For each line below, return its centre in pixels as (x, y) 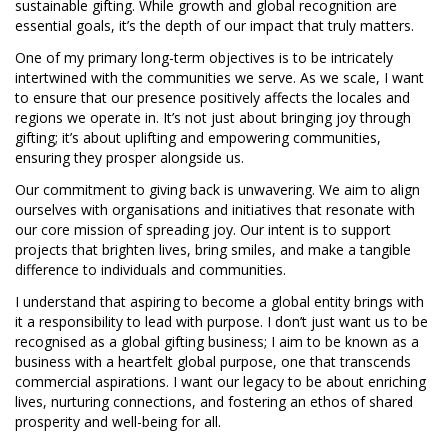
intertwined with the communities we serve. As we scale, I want (219, 78)
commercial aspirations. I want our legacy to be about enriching (220, 381)
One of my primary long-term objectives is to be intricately (204, 58)
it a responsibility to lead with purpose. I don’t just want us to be (221, 321)
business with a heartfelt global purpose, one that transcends (213, 361)
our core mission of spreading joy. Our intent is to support (203, 230)
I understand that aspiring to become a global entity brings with (219, 301)
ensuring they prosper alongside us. (129, 158)
